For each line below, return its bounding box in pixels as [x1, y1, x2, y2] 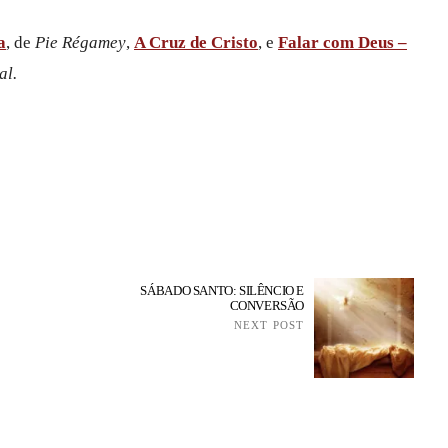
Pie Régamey [35, 32, 126, 52]
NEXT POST [234, 318, 305, 331]
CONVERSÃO [229, 297, 305, 313]
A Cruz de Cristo [134, 32, 258, 52]
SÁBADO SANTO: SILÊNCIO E [140, 282, 305, 298]
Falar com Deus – [278, 32, 407, 52]
